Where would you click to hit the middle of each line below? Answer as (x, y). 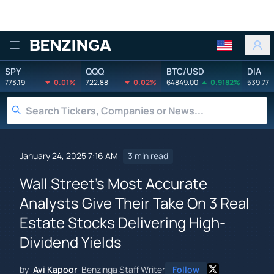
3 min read (148, 156)
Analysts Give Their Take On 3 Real (135, 202)
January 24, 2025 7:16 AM (69, 156)
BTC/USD (185, 71)
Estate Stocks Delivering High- (123, 222)
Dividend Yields (71, 242)
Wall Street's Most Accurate (113, 183)
